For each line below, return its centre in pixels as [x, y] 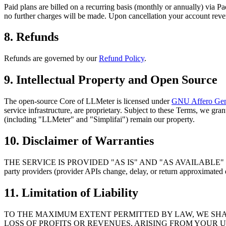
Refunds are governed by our [51, 59]
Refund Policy [122, 59]
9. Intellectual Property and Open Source [111, 80]
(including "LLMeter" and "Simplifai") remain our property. [99, 120]
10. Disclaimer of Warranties [79, 141]
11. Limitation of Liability [71, 192]
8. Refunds [31, 37]
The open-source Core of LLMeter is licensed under [88, 101]
